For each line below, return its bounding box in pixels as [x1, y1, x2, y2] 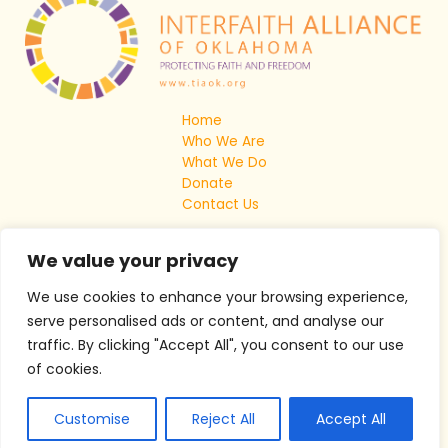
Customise [53, 409, 130, 429]
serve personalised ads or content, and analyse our [27, 311, 384, 331]
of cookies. [27, 359, 102, 379]
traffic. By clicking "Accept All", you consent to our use [27, 335, 404, 355]
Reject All [191, 409, 255, 429]
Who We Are [181, 131, 265, 151]
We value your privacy [27, 248, 238, 273]
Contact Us [181, 194, 259, 214]
